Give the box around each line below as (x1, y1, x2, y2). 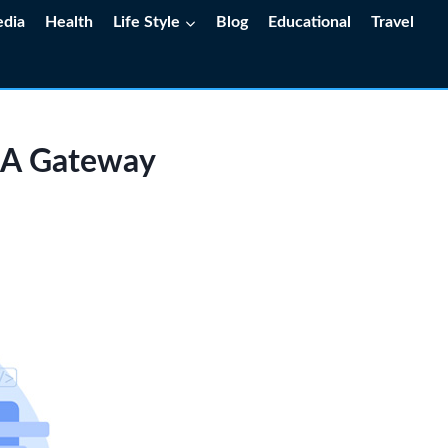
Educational (268, 13, 352, 30)
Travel (371, 13, 415, 30)
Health (45, 13, 94, 30)
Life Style (113, 13, 181, 30)
